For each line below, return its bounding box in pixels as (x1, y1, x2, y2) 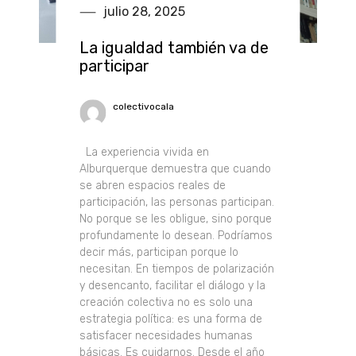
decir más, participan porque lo (79, 245, 239, 259)
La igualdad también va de (79, 37, 269, 57)
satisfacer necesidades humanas (79, 328, 253, 342)
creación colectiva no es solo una (79, 295, 253, 309)
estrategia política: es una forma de (79, 311, 263, 326)
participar (79, 56, 150, 75)
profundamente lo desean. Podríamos (79, 228, 273, 242)
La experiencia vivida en (79, 145, 210, 159)
